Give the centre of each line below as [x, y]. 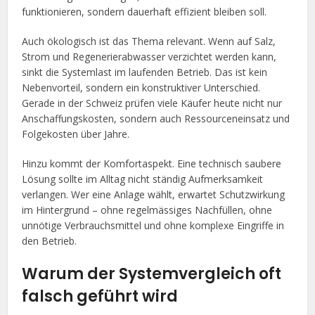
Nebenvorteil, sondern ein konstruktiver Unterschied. [141, 87]
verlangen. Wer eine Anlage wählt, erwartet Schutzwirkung [154, 194]
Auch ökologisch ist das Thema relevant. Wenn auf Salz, [149, 41]
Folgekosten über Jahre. [76, 134]
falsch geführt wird [100, 296]
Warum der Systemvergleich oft [152, 274]
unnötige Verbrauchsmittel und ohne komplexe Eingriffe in [153, 225]
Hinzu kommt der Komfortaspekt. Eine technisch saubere [152, 163]
